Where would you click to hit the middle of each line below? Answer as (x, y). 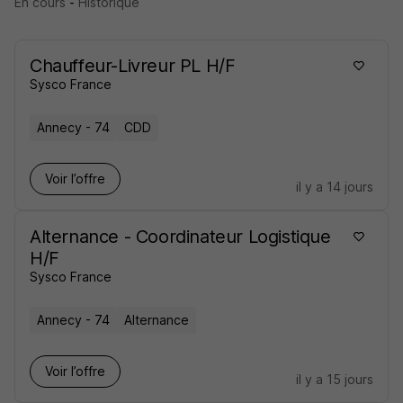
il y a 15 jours (335, 379)
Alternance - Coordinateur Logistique (180, 237)
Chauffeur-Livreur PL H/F (133, 66)
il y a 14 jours (335, 187)
